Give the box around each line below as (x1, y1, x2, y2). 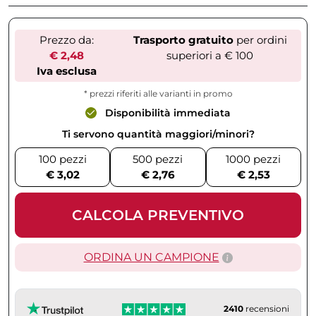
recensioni (243, 303, 289, 314)
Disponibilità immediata (102, 107, 231, 120)
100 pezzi (38, 152, 87, 166)
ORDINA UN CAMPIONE (83, 250, 219, 264)
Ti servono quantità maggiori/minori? (61, 127, 255, 140)
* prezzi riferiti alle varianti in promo (83, 88, 233, 99)
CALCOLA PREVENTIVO (72, 206, 244, 224)
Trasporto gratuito (133, 33, 233, 47)
